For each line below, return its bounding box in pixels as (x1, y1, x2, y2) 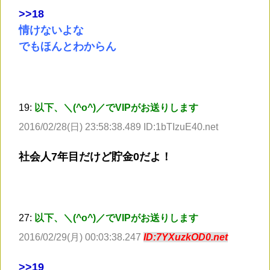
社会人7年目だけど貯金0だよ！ (19, 151, 172, 163)
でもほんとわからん (19, 40, 116, 53)
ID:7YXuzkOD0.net (143, 232, 228, 243)
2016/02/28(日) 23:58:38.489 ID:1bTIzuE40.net (19, 122, 218, 133)
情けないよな (19, 24, 84, 37)
